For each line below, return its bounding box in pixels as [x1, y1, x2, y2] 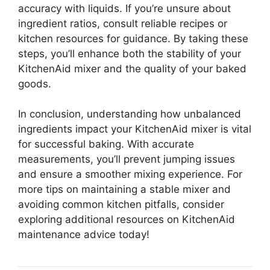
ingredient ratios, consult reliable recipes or [18, 17, 227, 30]
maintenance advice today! [18, 228, 149, 241]
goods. [18, 77, 51, 90]
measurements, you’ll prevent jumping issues [18, 153, 235, 166]
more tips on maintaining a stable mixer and [18, 183, 231, 196]
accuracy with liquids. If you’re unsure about [18, 2, 231, 14]
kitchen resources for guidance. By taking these [18, 32, 248, 45]
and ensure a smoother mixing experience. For [18, 168, 242, 181]
